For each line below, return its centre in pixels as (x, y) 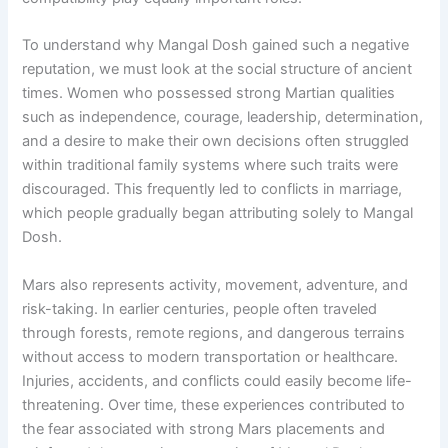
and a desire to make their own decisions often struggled (216, 141)
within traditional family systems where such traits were (210, 165)
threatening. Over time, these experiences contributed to (214, 404)
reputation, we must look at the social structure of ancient (217, 69)
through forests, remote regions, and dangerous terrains (214, 332)
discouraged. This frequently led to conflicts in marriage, (212, 189)
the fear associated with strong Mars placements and (204, 428)
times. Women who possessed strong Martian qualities (209, 93)
